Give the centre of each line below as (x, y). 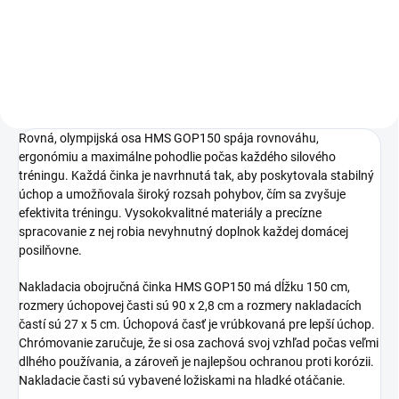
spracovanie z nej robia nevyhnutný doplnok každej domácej (183, 231)
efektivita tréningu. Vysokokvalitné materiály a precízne (170, 212)
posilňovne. (50, 250)
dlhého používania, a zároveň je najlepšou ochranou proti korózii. (196, 361)
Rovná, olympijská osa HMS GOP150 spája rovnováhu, (169, 138)
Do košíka (126, 18)
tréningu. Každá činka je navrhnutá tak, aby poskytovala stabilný (196, 175)
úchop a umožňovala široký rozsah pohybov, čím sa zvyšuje (182, 194)
